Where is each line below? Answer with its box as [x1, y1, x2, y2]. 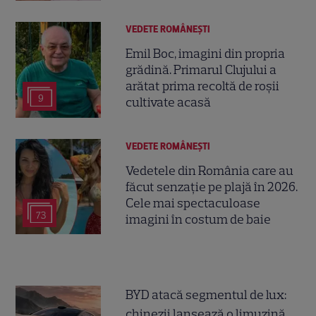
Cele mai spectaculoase [126, 195, 261, 211]
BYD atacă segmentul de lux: [126, 286, 287, 303]
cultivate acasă [126, 95, 212, 111]
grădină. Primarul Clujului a [126, 62, 277, 78]
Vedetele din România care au [126, 162, 294, 178]
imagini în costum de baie [126, 211, 272, 227]
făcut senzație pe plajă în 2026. [126, 178, 298, 195]
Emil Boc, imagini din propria [126, 46, 286, 62]
